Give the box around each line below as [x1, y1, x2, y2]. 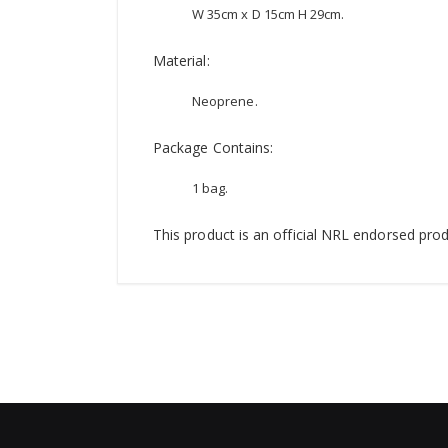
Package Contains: [153, 138, 274, 158]
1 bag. [192, 179, 229, 198]
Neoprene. [192, 92, 258, 111]
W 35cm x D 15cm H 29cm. [192, 5, 348, 24]
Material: [153, 51, 210, 71]
